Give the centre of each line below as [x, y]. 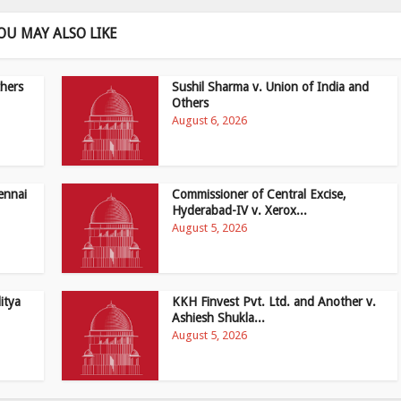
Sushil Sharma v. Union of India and [271, 87]
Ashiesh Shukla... [219, 318]
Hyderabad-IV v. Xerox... [240, 210]
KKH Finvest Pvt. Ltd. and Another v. [274, 302]
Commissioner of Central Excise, [260, 194]
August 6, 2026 [210, 120]
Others [191, 103]
